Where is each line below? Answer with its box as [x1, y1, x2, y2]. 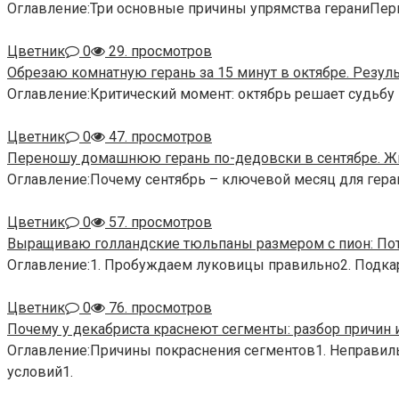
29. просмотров [105, 43, 212, 61]
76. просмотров [105, 299, 212, 317]
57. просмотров [105, 214, 212, 232]
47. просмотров [105, 128, 212, 146]
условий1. [7, 363, 73, 381]
